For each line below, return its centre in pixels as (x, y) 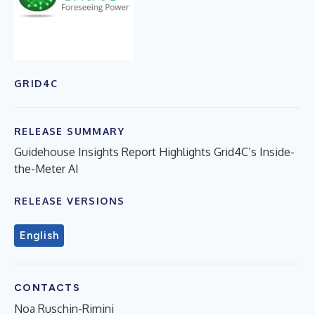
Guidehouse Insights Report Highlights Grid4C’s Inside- (154, 152)
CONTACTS (47, 288)
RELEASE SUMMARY (69, 131)
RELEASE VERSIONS (70, 200)
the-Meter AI (46, 168)
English (39, 235)
